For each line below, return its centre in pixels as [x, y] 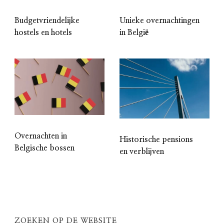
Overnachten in [41, 136]
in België [134, 32]
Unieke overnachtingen [159, 20]
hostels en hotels [43, 32]
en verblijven [142, 152]
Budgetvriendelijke [47, 20]
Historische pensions [156, 140]
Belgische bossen [44, 148]
